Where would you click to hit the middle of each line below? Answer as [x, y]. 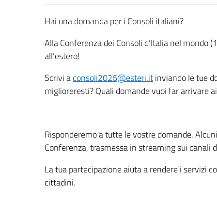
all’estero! [62, 56]
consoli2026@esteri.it [113, 77]
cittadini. [60, 182]
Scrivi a [59, 77]
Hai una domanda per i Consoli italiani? [114, 21]
